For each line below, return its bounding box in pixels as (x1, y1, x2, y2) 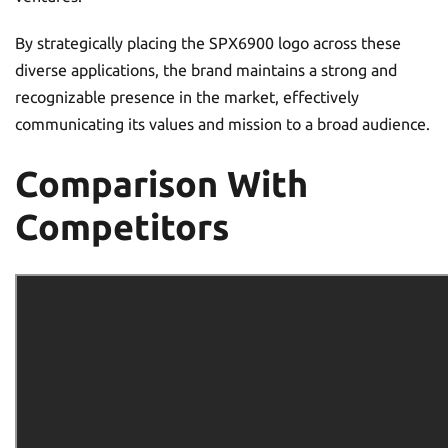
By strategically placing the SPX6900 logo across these (15, 34, 401, 52)
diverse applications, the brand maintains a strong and (15, 61, 397, 79)
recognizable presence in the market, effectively (15, 88, 359, 106)
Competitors (15, 207, 229, 247)
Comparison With (15, 164, 308, 204)
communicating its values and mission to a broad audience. (15, 115, 430, 133)
